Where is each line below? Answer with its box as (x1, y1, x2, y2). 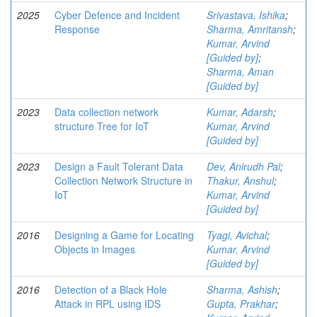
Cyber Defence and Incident (54, 7, 180, 22)
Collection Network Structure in (54, 173, 192, 188)
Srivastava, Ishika (207, 7, 285, 22)
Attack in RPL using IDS (54, 296, 161, 311)
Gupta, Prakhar (207, 296, 275, 311)
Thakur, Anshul (207, 173, 274, 188)
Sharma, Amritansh (207, 21, 293, 36)
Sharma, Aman (207, 64, 274, 79)
